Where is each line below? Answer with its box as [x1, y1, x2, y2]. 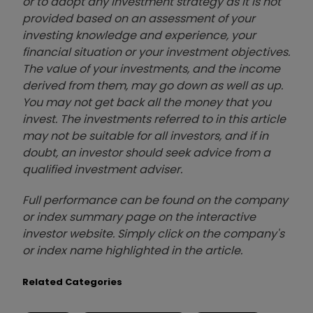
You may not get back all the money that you [22, 94, 271, 110]
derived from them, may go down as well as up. [22, 77, 283, 94]
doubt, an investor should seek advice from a [22, 144, 270, 161]
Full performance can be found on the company [22, 191, 288, 208]
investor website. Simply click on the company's [22, 225, 284, 242]
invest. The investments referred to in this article [22, 110, 286, 127]
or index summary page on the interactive [22, 208, 256, 225]
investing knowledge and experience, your [22, 27, 256, 43]
